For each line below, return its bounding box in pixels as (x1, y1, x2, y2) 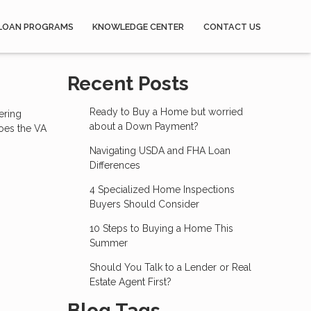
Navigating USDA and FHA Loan (89, 145, 230, 156)
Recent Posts (67, 72, 189, 95)
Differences (89, 160, 140, 171)
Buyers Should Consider (89, 199, 199, 210)
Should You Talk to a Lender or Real (89, 262, 251, 273)
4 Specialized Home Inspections (89, 184, 235, 195)
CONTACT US (203, 21, 261, 32)
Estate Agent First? (89, 276, 171, 287)
